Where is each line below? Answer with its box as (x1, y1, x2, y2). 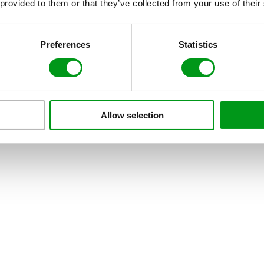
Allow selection (100, 110, 164, 120)
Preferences (40, 39, 91, 49)
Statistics (179, 39, 217, 49)
